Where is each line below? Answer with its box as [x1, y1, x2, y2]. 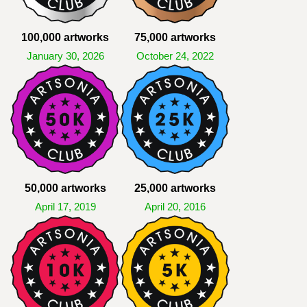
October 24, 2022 [136, 51, 214, 62]
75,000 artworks [134, 32, 216, 43]
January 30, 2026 [26, 51, 104, 62]
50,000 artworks [24, 182, 106, 194]
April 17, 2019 [34, 201, 96, 212]
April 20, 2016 [144, 201, 206, 212]
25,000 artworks [134, 182, 216, 194]
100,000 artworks [21, 32, 109, 43]
